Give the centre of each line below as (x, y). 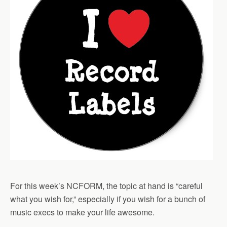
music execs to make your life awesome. (82, 212)
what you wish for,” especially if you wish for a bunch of (108, 199)
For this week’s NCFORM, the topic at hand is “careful (106, 186)
